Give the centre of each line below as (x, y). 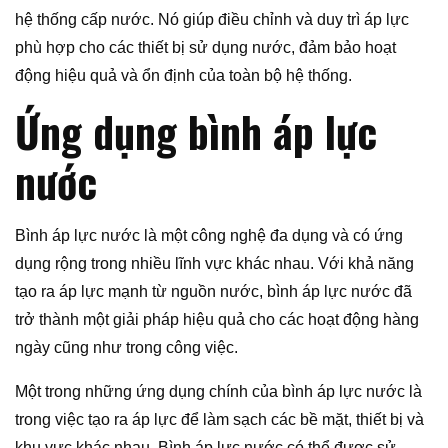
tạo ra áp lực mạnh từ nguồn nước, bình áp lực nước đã (213, 291)
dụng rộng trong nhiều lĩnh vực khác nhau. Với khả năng (214, 263)
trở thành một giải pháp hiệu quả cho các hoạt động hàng (217, 319)
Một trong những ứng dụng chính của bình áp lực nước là (218, 391)
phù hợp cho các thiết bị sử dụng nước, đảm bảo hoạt (205, 47)
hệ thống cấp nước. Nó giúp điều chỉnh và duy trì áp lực (212, 19)
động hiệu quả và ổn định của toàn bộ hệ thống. (183, 75)
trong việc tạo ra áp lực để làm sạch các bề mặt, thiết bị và (219, 419)
